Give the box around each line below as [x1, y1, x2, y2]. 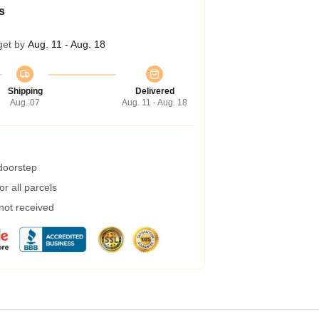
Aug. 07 [10, 98, 40, 108]
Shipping [7, 86, 43, 96]
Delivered [135, 86, 174, 96]
